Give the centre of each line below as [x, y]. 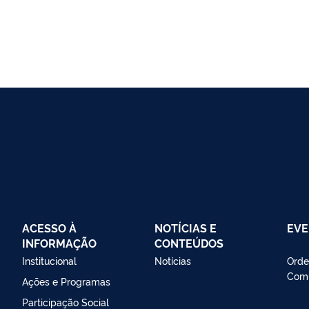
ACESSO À [49, 227]
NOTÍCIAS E [186, 227]
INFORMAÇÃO [59, 242]
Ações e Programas [66, 281]
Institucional [49, 260]
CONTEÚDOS [189, 242]
